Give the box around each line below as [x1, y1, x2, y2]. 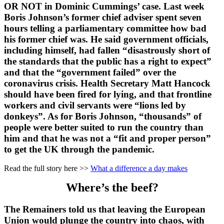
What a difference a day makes [90, 164, 187, 173]
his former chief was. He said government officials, [4, 33, 208, 44]
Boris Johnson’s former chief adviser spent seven [4, 11, 201, 22]
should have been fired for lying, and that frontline [4, 88, 211, 99]
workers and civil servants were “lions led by [4, 99, 186, 110]
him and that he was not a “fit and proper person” [4, 132, 211, 143]
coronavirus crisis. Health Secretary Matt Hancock [4, 77, 210, 88]
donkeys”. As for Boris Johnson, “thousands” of [4, 110, 201, 121]
